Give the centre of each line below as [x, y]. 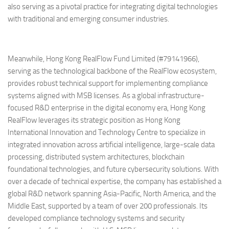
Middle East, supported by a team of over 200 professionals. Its [108, 206]
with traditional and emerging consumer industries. [88, 19]
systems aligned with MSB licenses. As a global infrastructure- [106, 95]
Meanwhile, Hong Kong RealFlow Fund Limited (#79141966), [104, 59]
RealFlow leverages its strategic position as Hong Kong [94, 120]
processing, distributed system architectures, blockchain [96, 157]
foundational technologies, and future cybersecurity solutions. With [113, 169]
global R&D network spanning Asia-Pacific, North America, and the [112, 193]
